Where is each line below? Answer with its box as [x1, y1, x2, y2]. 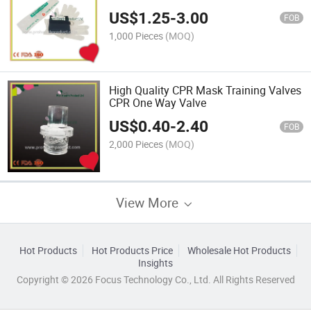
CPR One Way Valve [109, 94, 207, 110]
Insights [138, 256, 173, 269]
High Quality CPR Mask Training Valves [109, 82, 302, 98]
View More [116, 193, 182, 211]
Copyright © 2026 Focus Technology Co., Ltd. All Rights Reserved [16, 273, 295, 286]
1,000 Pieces [109, 28, 164, 42]
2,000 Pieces [109, 137, 164, 151]
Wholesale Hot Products [187, 244, 291, 257]
